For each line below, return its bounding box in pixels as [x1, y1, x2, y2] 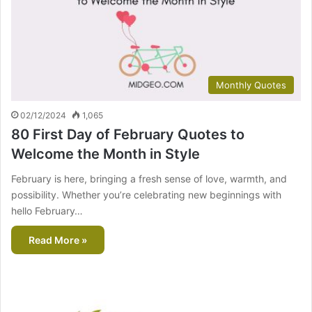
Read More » [29, 234, 87, 247]
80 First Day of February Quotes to [11, 126, 244, 143]
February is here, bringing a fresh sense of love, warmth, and [11, 173, 287, 185]
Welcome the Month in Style [11, 146, 200, 163]
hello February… [11, 205, 83, 217]
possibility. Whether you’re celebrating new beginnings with [11, 189, 281, 201]
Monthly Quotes [216, 79, 286, 91]
